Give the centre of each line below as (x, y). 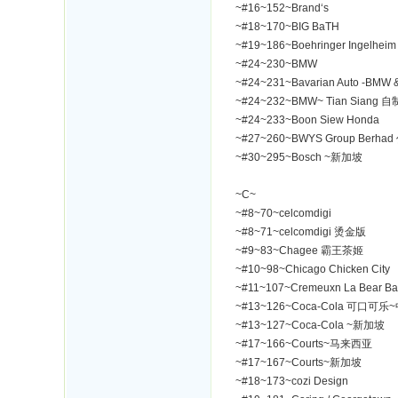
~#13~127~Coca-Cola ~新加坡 (310, 325)
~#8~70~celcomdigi (283, 213)
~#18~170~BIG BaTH (287, 27)
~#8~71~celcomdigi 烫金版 (301, 232)
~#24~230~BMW (276, 64)
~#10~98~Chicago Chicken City (313, 269)
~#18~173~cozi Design (292, 381)
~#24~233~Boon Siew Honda (307, 120)
